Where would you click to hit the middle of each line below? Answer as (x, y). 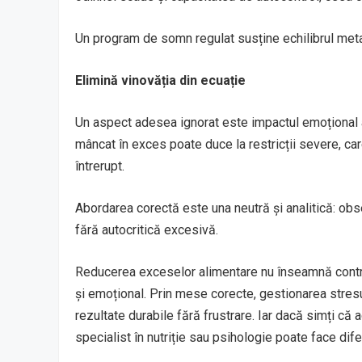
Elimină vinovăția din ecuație (160, 80)
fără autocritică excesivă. (147, 229)
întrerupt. (100, 166)
